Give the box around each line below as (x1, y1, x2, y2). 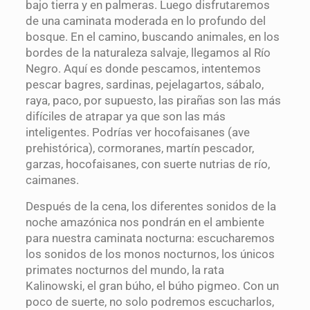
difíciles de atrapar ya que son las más (25, 109, 226, 124)
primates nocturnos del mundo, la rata (25, 263, 224, 277)
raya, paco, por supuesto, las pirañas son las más (25, 93, 281, 108)
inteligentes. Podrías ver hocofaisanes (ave (25, 125, 250, 140)
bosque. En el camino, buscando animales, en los (25, 30, 280, 44)
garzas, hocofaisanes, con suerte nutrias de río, (25, 157, 270, 172)
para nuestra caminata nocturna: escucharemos (25, 231, 275, 246)
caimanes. (25, 173, 79, 188)
